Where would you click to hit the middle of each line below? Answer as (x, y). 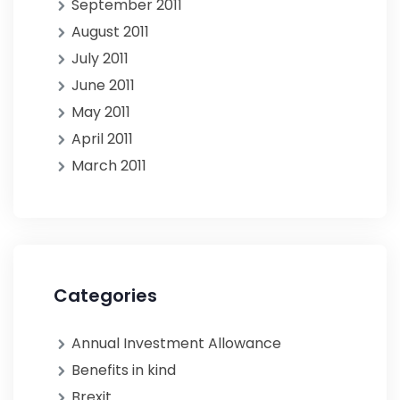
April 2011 (102, 139)
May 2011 (101, 112)
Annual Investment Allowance (176, 343)
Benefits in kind (124, 370)
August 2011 (110, 32)
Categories (105, 296)
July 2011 (100, 58)
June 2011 (103, 85)
